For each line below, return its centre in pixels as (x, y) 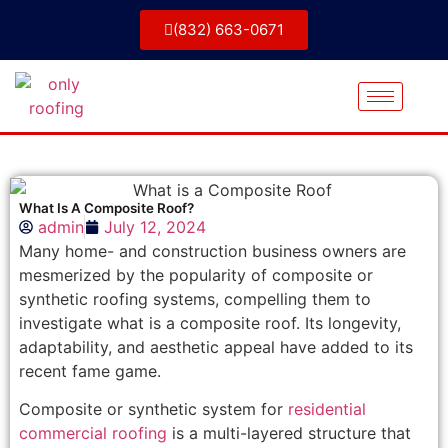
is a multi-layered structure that (288, 433)
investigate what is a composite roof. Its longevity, (209, 322)
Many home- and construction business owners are (212, 250)
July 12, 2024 (154, 226)
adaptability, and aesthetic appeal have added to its (215, 346)
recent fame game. (89, 370)
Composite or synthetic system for (153, 409)
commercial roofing (92, 433)
